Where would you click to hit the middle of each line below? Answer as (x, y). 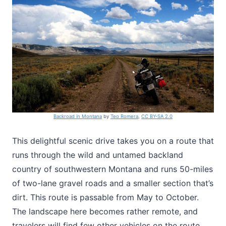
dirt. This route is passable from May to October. (105, 197)
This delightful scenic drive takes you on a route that (113, 141)
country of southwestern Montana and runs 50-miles (112, 169)
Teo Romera (124, 117)
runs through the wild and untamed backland (98, 155)
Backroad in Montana (78, 117)
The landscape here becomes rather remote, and (105, 212)
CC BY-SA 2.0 (157, 117)
